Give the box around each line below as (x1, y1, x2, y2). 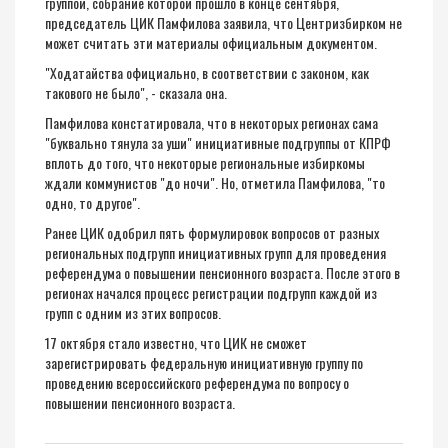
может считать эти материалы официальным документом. (45, 32, 377, 53)
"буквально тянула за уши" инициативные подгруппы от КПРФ (45, 132, 391, 153)
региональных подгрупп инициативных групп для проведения (45, 242, 386, 263)
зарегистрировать (45, 352, 150, 373)
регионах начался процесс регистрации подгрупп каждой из (45, 282, 377, 303)
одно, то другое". (45, 192, 140, 213)
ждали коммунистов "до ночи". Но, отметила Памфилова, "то (45, 172, 385, 193)
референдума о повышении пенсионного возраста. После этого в (45, 262, 400, 283)
